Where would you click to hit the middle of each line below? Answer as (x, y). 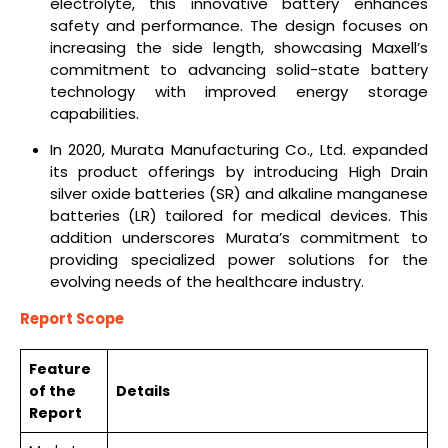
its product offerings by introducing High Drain (238, 172)
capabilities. (94, 113)
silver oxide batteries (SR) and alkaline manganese (238, 194)
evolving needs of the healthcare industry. (206, 282)
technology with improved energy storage (238, 91)
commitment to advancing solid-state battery (238, 69)
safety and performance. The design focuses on (238, 25)
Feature (60, 368)
